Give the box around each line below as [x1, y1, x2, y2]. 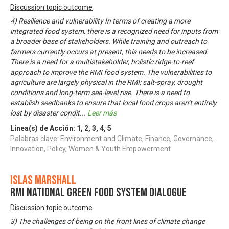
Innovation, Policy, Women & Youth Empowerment [10, 144, 171, 153]
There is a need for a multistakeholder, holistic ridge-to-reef [10, 57, 194, 66]
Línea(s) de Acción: [10, 124, 77, 132]
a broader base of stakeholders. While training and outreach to [10, 37, 207, 45]
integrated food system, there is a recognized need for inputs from [10, 27, 218, 35]
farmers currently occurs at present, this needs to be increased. [10, 47, 209, 56]
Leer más [87, 108, 117, 117]
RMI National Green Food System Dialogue [10, 185, 187, 200]
